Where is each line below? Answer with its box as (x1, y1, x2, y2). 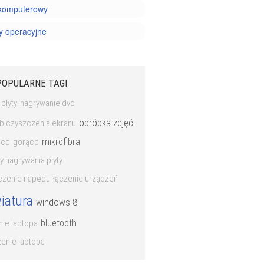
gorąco (13, 137, 39, 147)
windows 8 (36, 196, 77, 208)
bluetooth (41, 217, 77, 229)
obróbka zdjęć (79, 117, 133, 128)
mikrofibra (42, 136, 80, 147)
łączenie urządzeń (53, 173, 118, 184)
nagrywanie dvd (20, 98, 75, 108)
